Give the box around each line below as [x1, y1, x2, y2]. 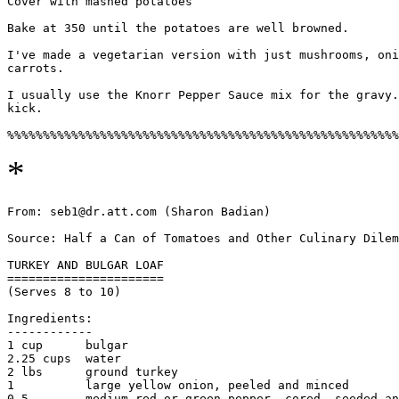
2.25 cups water [7, 352, 121, 366]
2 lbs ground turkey [7, 365, 178, 379]
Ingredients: [7, 312, 93, 326]
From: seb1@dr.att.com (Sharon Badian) [7, 205, 271, 219]
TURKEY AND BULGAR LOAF [7, 258, 164, 273]
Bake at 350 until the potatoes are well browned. [7, 21, 349, 36]
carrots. [7, 61, 71, 76]
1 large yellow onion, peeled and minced [7, 379, 349, 393]
